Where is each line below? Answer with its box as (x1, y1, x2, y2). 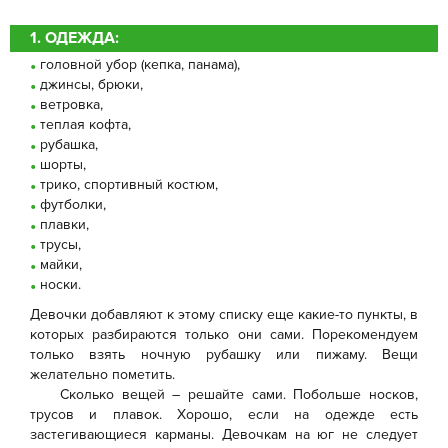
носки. (40, 276, 81, 293)
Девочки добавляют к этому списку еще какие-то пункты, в (30, 306, 418, 323)
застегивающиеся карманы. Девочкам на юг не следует (30, 426, 418, 443)
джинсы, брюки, (40, 76, 143, 93)
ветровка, (40, 96, 103, 113)
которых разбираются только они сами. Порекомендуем (30, 326, 418, 343)
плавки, (40, 216, 89, 233)
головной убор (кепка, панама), (40, 56, 240, 73)
